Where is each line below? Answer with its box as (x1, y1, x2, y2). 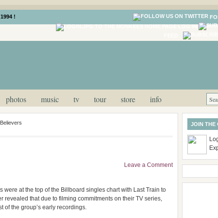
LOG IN (178, 23, 197, 30)
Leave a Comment (124, 162, 173, 168)
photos (6, 94, 26, 104)
